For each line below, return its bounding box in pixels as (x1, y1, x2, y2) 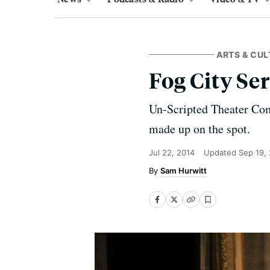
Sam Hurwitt (160, 166, 207, 175)
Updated (204, 148, 239, 157)
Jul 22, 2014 (149, 148, 195, 157)
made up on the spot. (149, 121, 250, 137)
